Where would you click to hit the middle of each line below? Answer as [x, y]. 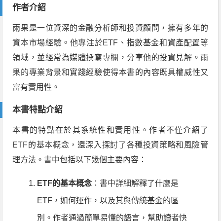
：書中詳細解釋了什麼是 [135, 183]
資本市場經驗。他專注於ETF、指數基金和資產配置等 [110, 43]
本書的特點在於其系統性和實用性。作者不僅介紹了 [110, 130]
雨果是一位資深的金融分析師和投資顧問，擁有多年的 [110, 28]
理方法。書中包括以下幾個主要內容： [80, 160]
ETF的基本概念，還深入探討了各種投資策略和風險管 [110, 145]
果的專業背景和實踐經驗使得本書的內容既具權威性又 [110, 72]
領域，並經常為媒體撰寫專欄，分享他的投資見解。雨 [110, 57]
